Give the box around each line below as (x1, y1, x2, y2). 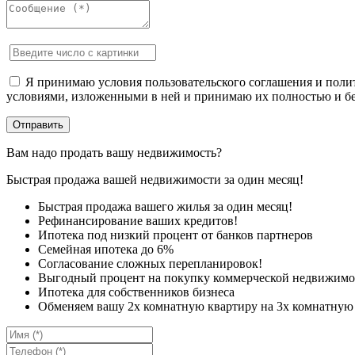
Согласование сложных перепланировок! (38, 256, 262, 270)
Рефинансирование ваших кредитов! (38, 213, 238, 227)
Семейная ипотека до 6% (38, 242, 174, 256)
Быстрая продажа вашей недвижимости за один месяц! (6, 172, 303, 186)
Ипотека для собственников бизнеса (38, 284, 235, 299)
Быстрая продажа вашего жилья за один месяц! (38, 199, 292, 213)
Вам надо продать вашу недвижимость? (6, 145, 222, 159)
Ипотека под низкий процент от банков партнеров (38, 227, 313, 242)
